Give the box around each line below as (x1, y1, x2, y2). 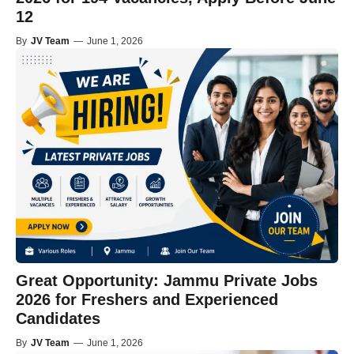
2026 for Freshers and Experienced (16, 291, 278, 309)
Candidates (16, 310, 100, 328)
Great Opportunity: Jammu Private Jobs (16, 272, 318, 290)
